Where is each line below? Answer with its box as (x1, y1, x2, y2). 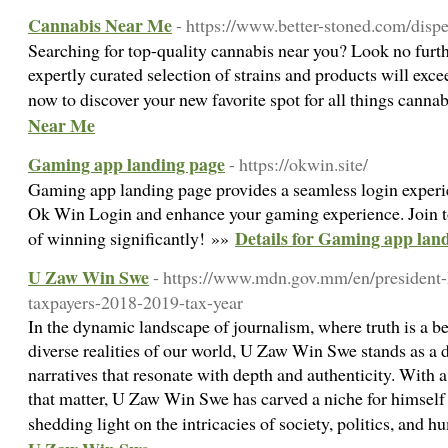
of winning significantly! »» (28, 226, 235, 250)
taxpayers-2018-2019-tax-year (28, 290, 243, 314)
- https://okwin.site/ (229, 152, 368, 176)
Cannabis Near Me (28, 12, 172, 38)
